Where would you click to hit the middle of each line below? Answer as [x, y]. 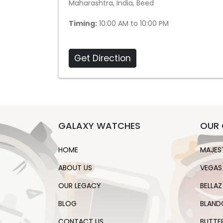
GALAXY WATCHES [99, 126]
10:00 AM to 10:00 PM [133, 23]
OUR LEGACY [80, 186]
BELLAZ [211, 186]
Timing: [83, 23]
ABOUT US [75, 168]
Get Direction [103, 58]
